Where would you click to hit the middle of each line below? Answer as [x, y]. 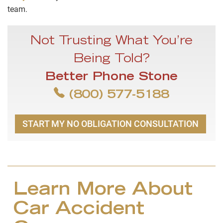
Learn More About [103, 191]
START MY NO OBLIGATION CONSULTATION [111, 124]
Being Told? [111, 60]
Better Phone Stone [111, 78]
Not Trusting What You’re [111, 42]
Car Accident [79, 210]
